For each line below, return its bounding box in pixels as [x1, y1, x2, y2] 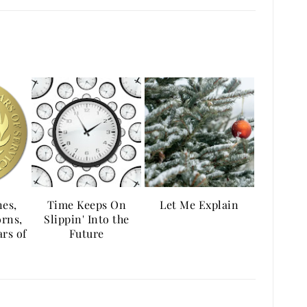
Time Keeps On [47, 197, 126, 212]
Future [69, 226, 104, 241]
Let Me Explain [160, 197, 239, 212]
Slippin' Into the [44, 212, 130, 226]
